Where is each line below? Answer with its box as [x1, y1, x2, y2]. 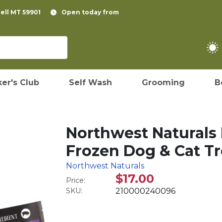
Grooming [142, 78, 185, 87]
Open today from [61, 8, 119, 16]
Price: [66, 176, 86, 185]
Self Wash [69, 78, 112, 87]
